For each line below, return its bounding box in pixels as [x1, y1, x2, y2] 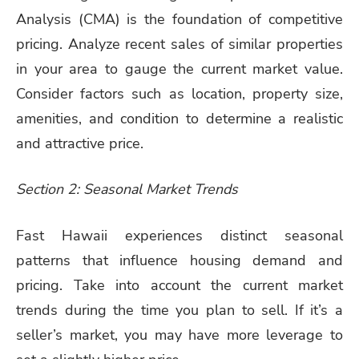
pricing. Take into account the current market [16, 276, 343, 296]
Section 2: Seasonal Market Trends [16, 179, 238, 200]
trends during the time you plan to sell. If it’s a [16, 301, 343, 321]
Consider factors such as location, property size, [16, 83, 343, 103]
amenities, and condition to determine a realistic [16, 108, 343, 128]
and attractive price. [16, 133, 143, 153]
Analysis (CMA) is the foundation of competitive [16, 9, 343, 29]
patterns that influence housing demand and [16, 251, 343, 271]
